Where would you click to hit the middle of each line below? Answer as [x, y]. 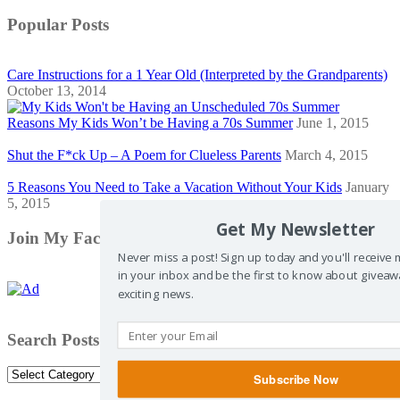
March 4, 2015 [326, 155]
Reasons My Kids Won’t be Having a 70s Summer [150, 123]
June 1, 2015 [333, 123]
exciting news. [155, 294]
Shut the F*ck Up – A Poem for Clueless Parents [144, 155]
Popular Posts [58, 24]
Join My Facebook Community [122, 238]
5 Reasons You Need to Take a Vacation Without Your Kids [175, 187]
